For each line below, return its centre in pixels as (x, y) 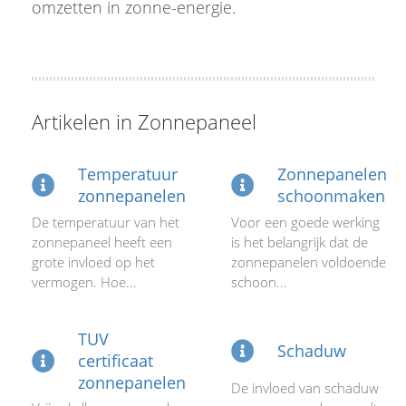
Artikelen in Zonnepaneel (144, 121)
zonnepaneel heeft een (102, 242)
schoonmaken (331, 196)
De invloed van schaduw (305, 388)
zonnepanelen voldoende (309, 262)
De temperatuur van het (106, 222)
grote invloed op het (93, 262)
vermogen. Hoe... (84, 282)
